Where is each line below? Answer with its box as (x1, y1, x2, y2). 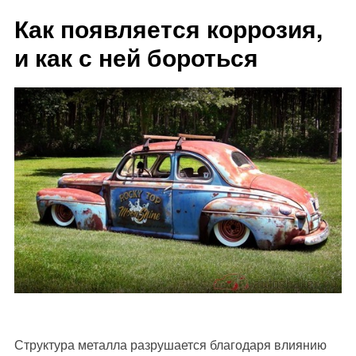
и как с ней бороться (14, 39, 258, 74)
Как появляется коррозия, (14, 10, 323, 45)
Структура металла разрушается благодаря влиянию (14, 335, 327, 354)
